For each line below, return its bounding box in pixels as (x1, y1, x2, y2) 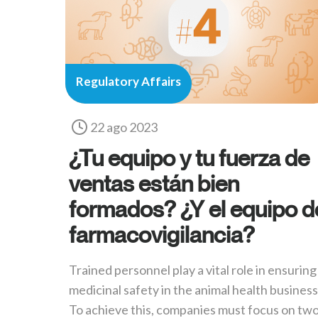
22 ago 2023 (90, 119, 158, 136)
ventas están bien (69, 170, 239, 197)
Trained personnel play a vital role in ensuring (69, 262, 317, 278)
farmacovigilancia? (69, 221, 255, 248)
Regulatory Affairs (76, 74, 181, 89)
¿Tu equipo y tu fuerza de (69, 144, 309, 172)
